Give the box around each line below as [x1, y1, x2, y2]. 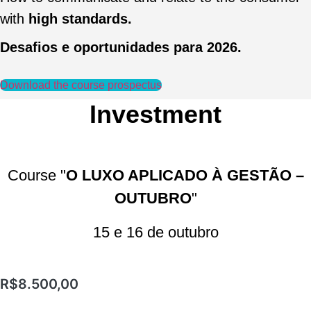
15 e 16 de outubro [92, 223, 219, 241]
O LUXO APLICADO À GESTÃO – [65, 166, 304, 184]
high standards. [24, 10, 132, 26]
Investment [90, 99, 221, 128]
